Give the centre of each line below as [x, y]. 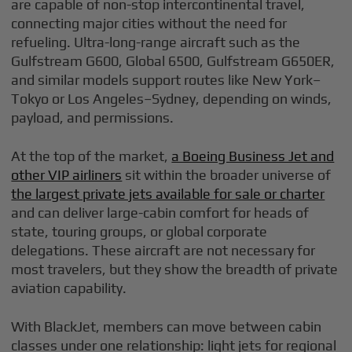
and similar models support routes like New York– [166, 80]
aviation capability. [69, 288]
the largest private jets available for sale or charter [168, 194]
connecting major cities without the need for [149, 24]
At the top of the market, [92, 156]
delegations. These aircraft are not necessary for [163, 251]
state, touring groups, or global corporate [139, 232]
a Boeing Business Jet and [253, 156]
